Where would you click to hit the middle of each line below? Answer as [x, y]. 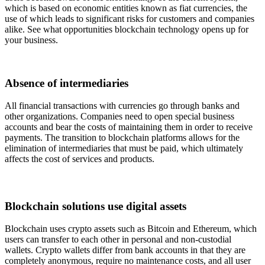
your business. [31, 40]
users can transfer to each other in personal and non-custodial [118, 240]
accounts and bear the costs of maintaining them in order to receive [129, 127]
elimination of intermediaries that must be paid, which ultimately [124, 148]
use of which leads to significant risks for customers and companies [130, 18]
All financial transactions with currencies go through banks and [122, 106]
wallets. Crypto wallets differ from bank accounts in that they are [125, 250]
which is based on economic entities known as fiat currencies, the [126, 8]
